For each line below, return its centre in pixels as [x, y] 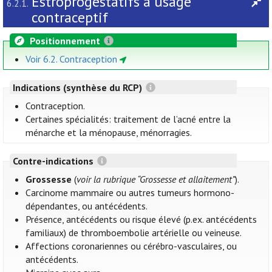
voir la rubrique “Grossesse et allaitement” [156, 179]
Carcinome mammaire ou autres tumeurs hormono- [130, 193]
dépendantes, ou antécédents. [87, 206]
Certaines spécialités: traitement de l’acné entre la [128, 119]
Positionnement [65, 40]
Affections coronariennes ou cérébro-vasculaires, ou [131, 246]
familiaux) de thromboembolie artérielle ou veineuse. [134, 233]
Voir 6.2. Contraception [72, 59]
